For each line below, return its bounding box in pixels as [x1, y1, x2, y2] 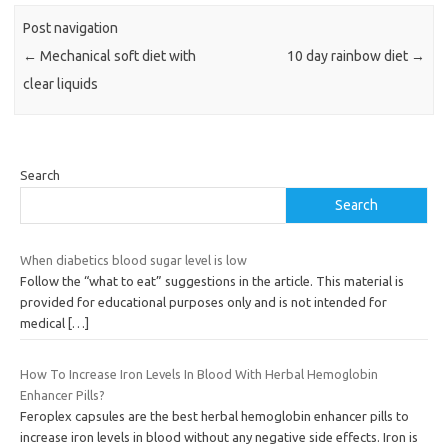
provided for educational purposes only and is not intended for [20, 294, 387, 309]
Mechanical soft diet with [37, 48, 197, 65]
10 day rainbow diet [286, 48, 411, 65]
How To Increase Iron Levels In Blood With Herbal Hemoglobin [20, 367, 378, 382]
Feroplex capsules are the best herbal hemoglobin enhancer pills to [20, 409, 409, 424]
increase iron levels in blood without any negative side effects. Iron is [20, 430, 418, 445]
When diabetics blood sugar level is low [20, 252, 247, 267]
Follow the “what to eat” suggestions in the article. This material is [20, 273, 404, 288]
